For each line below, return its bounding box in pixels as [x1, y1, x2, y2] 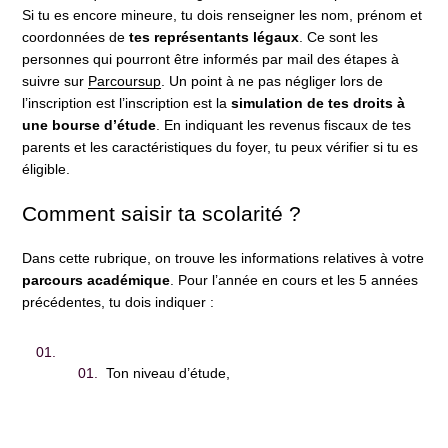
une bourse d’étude [22, 117, 157, 134]
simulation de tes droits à [231, 95, 406, 112]
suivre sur [22, 73, 89, 90]
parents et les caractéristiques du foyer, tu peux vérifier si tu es [22, 139, 419, 156]
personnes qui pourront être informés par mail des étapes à [22, 51, 400, 68]
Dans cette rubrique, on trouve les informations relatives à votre [22, 250, 425, 267]
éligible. [22, 161, 71, 178]
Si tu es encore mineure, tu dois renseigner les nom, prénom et [22, 7, 423, 24]
